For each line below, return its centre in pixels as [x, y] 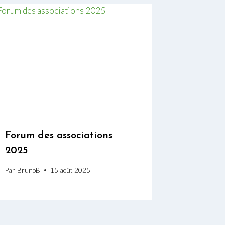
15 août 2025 [70, 170]
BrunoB [28, 170]
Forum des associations [59, 136]
